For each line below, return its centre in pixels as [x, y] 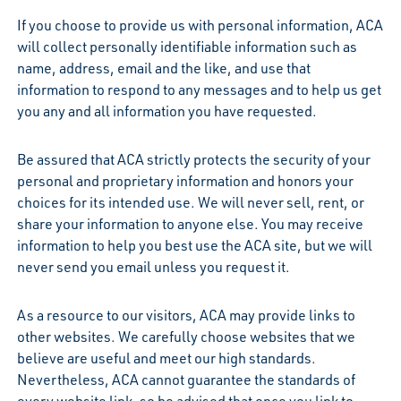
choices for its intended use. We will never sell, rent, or [190, 202]
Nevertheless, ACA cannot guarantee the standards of [186, 379]
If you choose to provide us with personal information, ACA [200, 25]
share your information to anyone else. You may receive [190, 223]
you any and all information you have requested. [166, 111]
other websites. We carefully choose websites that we [186, 336]
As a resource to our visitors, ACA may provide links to [186, 315]
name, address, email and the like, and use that [163, 68]
